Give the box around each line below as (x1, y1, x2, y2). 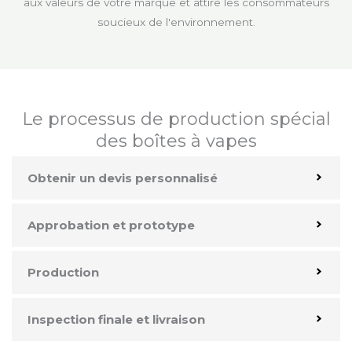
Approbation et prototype (27, 217, 195, 233)
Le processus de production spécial (21, 108, 331, 130)
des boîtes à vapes (95, 130, 257, 152)
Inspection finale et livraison (27, 311, 205, 327)
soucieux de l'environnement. (97, 15, 255, 28)
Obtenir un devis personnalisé (27, 170, 218, 185)
